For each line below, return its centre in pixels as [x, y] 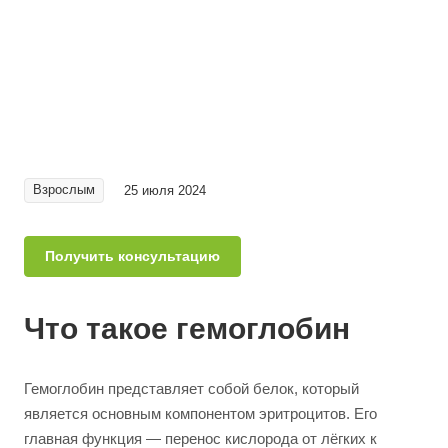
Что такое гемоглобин [187, 328]
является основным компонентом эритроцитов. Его [200, 413]
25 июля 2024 [165, 190]
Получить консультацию [132, 256]
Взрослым [64, 189]
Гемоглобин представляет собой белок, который [191, 388]
